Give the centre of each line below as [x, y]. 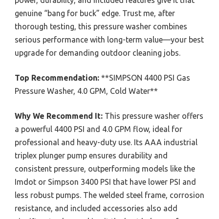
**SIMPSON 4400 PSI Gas [145, 77]
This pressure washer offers [153, 116]
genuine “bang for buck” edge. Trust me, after [95, 13]
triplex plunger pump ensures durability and [91, 155]
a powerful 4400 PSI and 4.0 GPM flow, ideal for [99, 129]
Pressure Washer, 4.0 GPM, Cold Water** [86, 91]
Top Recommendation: [57, 77]
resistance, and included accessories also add [96, 208]
